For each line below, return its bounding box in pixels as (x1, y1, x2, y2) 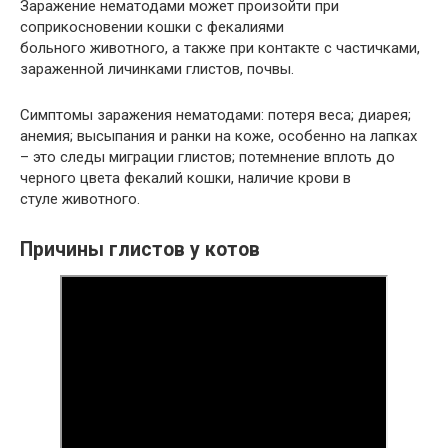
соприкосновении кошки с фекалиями (20, 18, 284, 37)
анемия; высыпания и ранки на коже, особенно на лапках (20, 127, 417, 146)
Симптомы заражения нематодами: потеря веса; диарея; (20, 106, 411, 125)
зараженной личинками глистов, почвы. (20, 60, 294, 79)
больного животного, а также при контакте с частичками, (20, 39, 420, 58)
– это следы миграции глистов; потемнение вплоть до (20, 148, 395, 167)
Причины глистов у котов (20, 238, 260, 262)
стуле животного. (20, 190, 140, 209)
